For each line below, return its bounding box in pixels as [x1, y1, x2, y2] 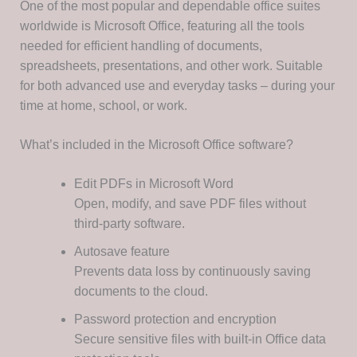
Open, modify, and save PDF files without [73, 197, 306, 211]
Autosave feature [73, 245, 170, 259]
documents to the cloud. [73, 284, 208, 299]
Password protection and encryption [73, 312, 277, 327]
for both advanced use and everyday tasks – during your [19, 79, 335, 93]
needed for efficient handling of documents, [19, 39, 262, 53]
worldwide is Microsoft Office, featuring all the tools [19, 19, 304, 33]
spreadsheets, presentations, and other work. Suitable [19, 59, 323, 73]
